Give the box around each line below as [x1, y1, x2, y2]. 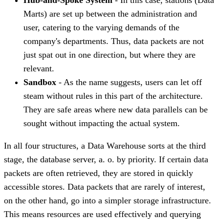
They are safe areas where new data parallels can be [23, 104, 208, 114]
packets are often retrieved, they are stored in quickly [4, 168, 193, 178]
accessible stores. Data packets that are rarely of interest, [4, 181, 205, 192]
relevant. [23, 63, 54, 73]
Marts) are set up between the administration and [23, 8, 197, 19]
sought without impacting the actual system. [23, 118, 180, 128]
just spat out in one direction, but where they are [23, 49, 196, 60]
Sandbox [23, 77, 56, 87]
